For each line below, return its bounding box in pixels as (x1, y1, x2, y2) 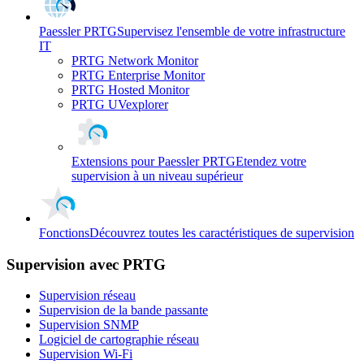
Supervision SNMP (39, 318, 139, 332)
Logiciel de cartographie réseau (39, 332, 199, 347)
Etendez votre (236, 154, 306, 168)
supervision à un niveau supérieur (71, 168, 243, 183)
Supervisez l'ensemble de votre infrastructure (117, 24, 345, 38)
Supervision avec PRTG (6, 255, 166, 273)
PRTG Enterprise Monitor (71, 67, 205, 82)
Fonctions (39, 225, 89, 240)
